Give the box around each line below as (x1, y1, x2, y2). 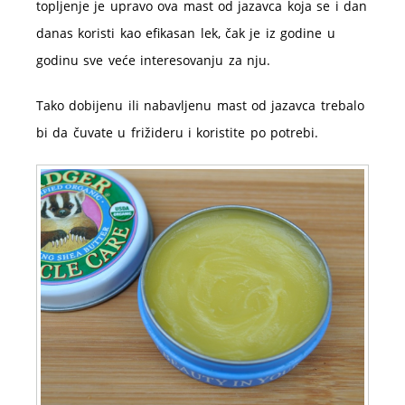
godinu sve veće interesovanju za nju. (36, 52, 270, 69)
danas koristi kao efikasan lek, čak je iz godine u (36, 24, 335, 42)
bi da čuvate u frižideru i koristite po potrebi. (36, 124, 319, 141)
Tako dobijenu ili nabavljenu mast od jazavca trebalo (36, 97, 364, 114)
